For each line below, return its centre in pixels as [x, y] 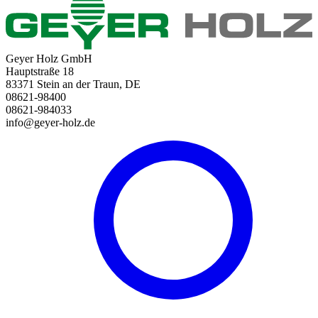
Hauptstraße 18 [40, 71]
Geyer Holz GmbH [49, 58]
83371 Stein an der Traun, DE [73, 84]
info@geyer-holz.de [50, 122]
